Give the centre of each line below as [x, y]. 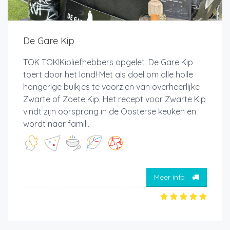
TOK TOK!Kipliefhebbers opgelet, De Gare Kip [108, 62]
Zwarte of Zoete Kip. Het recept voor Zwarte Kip [114, 99]
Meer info [170, 177]
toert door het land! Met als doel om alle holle [108, 75]
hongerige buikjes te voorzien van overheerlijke [111, 87]
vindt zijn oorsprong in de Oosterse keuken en [110, 112]
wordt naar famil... [57, 124]
